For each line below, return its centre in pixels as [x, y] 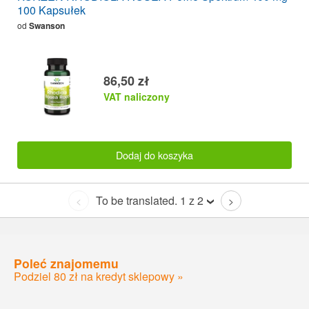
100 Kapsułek [51, 10]
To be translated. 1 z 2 [149, 201]
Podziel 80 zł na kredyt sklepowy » [99, 276]
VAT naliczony [137, 97]
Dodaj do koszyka [154, 154]
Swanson [47, 26]
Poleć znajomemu [66, 263]
